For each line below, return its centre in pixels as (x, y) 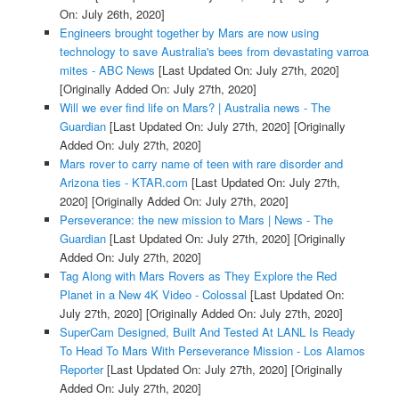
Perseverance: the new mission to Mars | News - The (196, 219)
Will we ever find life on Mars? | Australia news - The (195, 107)
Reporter (81, 369)
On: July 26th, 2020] (112, 13)
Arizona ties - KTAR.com (123, 182)
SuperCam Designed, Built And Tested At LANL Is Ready (207, 331)
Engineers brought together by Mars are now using (189, 32)
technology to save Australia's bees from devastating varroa (214, 51)
